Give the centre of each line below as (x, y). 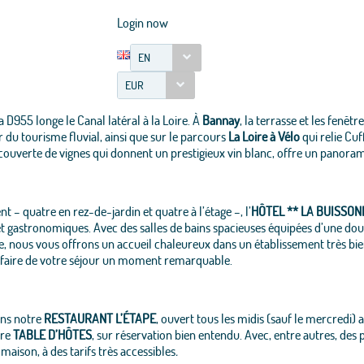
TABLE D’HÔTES (52, 334)
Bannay (221, 120)
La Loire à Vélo (264, 136)
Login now (142, 22)
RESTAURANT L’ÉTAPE (100, 318)
